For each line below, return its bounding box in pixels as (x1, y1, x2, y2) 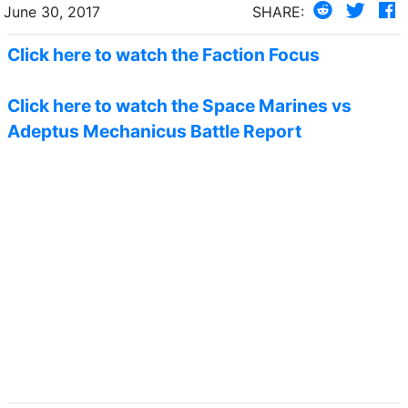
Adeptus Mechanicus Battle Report (7, 119, 301, 142)
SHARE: (252, 2, 304, 21)
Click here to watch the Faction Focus (7, 43, 320, 66)
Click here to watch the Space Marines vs (7, 94, 352, 117)
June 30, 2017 (4, 2, 100, 21)
